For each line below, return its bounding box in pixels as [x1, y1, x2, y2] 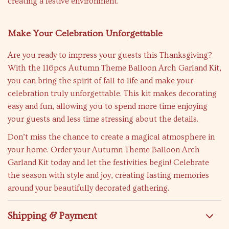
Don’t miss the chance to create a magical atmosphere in [8, 132, 215, 142]
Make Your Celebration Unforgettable [8, 28, 163, 39]
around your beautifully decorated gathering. [8, 184, 169, 193]
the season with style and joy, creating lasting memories [8, 171, 209, 180]
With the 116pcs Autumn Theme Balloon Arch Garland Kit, [8, 63, 221, 73]
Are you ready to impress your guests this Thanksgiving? [8, 51, 212, 60]
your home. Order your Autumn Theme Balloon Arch [8, 145, 200, 154]
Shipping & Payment [8, 210, 97, 221]
